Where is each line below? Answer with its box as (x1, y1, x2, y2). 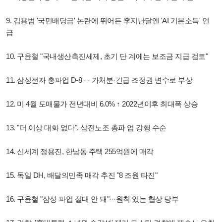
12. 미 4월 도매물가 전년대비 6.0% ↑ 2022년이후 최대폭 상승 (6, 99, 198, 108)
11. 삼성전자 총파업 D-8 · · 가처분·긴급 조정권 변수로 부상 (6, 75, 192, 84)
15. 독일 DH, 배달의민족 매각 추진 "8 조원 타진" (6, 170, 157, 179)
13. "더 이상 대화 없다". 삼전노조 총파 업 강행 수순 (6, 123, 166, 132)
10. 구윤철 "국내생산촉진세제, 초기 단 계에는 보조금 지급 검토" (6, 52, 208, 60)
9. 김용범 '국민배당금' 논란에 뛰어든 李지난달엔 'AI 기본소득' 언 (6, 16, 209, 25)
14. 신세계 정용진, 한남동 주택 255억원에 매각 (6, 147, 154, 156)
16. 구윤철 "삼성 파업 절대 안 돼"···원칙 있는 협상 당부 (6, 194, 178, 203)
